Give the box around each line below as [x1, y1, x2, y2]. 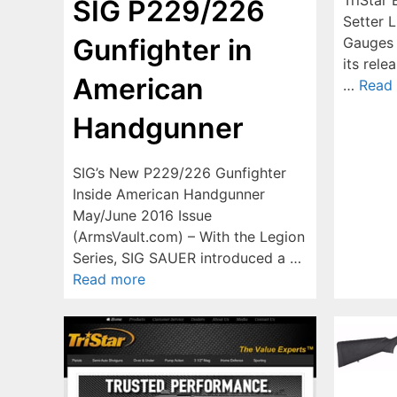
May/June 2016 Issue [73, 206, 212, 224]
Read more [73, 269, 145, 288]
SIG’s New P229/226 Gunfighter [73, 163, 286, 182]
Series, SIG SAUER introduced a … [73, 248, 301, 267]
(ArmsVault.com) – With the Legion [73, 227, 305, 245]
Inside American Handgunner [73, 184, 265, 203]
